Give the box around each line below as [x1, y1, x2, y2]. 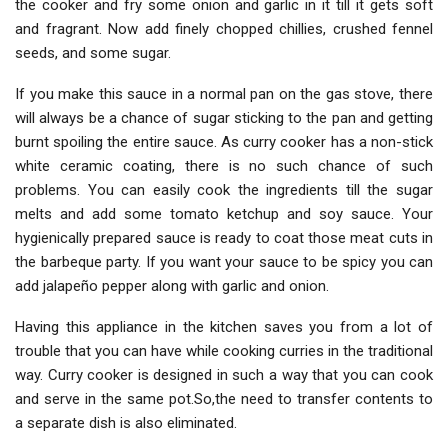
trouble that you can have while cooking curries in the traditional [15, 342, 433, 361]
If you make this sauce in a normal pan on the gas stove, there [15, 85, 433, 104]
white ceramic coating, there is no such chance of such [15, 157, 433, 176]
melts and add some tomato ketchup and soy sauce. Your [15, 205, 433, 224]
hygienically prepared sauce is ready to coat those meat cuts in [15, 229, 433, 248]
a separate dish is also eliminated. [15, 414, 237, 433]
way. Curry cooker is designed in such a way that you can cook [15, 366, 433, 385]
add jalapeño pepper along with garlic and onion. [15, 277, 329, 296]
